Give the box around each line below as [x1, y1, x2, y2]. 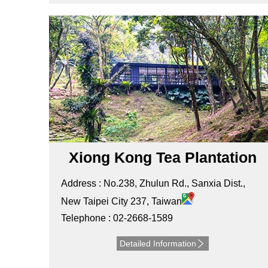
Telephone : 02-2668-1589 [61, 213, 173, 224]
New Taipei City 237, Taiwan [61, 196, 182, 207]
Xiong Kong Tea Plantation [68, 149, 257, 166]
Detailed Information [119, 239, 196, 249]
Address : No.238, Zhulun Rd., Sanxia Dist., [61, 178, 245, 189]
